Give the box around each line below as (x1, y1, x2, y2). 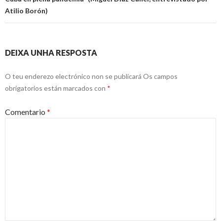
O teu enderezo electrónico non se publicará (5, 72, 142, 81)
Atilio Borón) (5, 6, 48, 15)
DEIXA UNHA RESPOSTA (5, 48, 97, 58)
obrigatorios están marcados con (5, 84, 107, 93)
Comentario (5, 107, 47, 117)
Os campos (143, 72, 178, 81)
